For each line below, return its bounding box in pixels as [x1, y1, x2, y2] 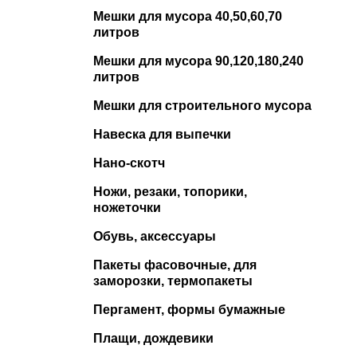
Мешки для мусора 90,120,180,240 [93, 53, 304, 68]
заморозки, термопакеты [93, 273, 253, 288]
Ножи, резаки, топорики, [93, 184, 247, 198]
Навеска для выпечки [93, 127, 231, 141]
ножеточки [93, 200, 161, 214]
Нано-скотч [93, 155, 165, 170]
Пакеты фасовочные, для [93, 257, 257, 272]
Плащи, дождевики [93, 331, 214, 345]
